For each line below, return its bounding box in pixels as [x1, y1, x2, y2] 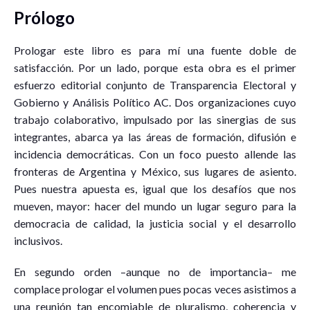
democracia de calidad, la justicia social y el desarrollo [14, 216, 296, 230]
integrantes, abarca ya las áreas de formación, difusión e [14, 129, 296, 143]
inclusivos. [14, 233, 62, 247]
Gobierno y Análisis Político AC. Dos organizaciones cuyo [14, 95, 296, 109]
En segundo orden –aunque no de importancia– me [14, 264, 296, 278]
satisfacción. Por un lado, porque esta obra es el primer [14, 60, 296, 74]
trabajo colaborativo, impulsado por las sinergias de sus [14, 112, 296, 126]
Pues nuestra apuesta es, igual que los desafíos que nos [14, 181, 296, 195]
